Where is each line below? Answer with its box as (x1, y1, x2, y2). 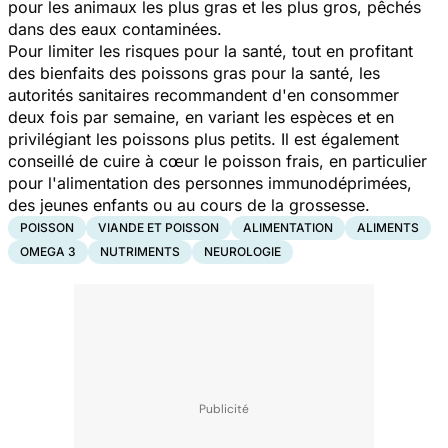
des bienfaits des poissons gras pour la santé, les (8, 62, 380, 83)
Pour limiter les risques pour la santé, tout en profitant (8, 40, 413, 61)
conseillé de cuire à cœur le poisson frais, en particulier (8, 150, 427, 171)
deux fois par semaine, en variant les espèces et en (8, 106, 394, 127)
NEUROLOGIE (204, 243, 281, 259)
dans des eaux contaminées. (8, 18, 222, 39)
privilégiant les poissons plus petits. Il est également (8, 128, 399, 149)
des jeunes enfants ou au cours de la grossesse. (8, 194, 375, 215)
